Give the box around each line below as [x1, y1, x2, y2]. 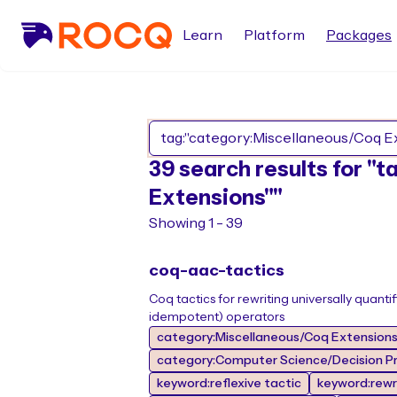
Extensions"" [149, 187, 283, 209]
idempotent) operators [149, 311, 284, 323]
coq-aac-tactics [149, 262, 284, 279]
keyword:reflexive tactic [157, 378, 301, 390]
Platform [244, 28, 305, 43]
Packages [326, 28, 392, 43]
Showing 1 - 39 [149, 216, 243, 230]
